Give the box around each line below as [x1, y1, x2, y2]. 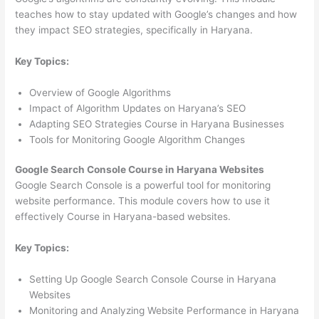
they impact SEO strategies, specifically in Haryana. [15, 24, 253, 36]
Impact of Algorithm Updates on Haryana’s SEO [29, 102, 246, 114]
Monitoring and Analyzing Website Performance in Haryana [29, 305, 300, 317]
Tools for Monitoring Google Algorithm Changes [29, 133, 246, 145]
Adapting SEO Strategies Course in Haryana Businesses [29, 117, 285, 130]
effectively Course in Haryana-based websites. [15, 211, 231, 223]
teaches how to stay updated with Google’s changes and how [15, 9, 298, 21]
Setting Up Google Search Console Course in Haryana [29, 273, 277, 286]
